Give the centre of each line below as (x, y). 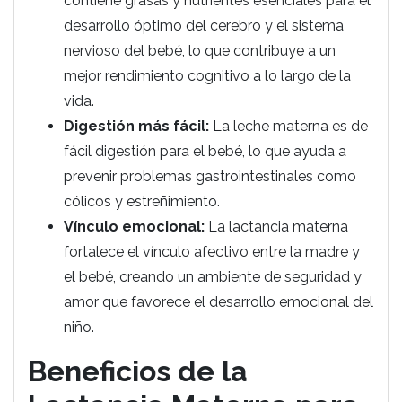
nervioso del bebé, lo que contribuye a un (200, 51)
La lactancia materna (276, 227)
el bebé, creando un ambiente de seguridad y (213, 277)
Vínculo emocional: (134, 227)
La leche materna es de (288, 126)
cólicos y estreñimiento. (142, 201)
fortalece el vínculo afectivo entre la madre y (212, 252)
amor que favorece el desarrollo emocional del (218, 302)
